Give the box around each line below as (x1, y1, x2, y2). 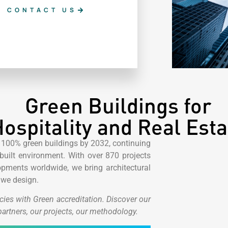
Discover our (106, 194, 151, 205)
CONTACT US (7, 5, 77, 14)
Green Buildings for (25, 92, 211, 118)
